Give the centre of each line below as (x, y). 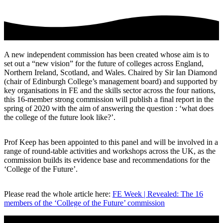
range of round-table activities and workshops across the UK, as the (110, 151)
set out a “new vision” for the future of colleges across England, (104, 63)
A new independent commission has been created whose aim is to (107, 54)
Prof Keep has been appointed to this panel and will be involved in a (111, 142)
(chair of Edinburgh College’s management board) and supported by (111, 81)
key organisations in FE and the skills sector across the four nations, (110, 90)
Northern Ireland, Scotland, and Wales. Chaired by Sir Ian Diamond (111, 72)
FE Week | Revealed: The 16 (158, 194)
